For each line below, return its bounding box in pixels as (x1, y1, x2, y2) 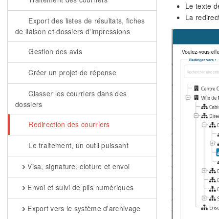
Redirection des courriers (26, 119, 110, 129)
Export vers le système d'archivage (25, 203, 141, 213)
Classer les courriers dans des (26, 88, 127, 98)
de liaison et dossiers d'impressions (15, 26, 130, 36)
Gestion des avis (26, 46, 83, 56)
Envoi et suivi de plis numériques (25, 182, 134, 192)
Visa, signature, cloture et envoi (25, 161, 130, 171)
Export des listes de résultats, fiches (26, 16, 145, 25)
